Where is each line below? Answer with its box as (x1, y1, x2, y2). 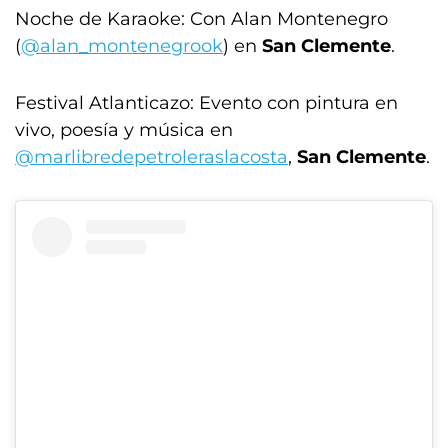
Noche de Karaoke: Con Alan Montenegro (15, 7, 388, 30)
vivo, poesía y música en (15, 118, 233, 141)
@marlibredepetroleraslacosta (15, 145, 288, 168)
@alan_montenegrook (21, 34, 223, 57)
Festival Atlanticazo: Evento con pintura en (15, 91, 398, 114)
